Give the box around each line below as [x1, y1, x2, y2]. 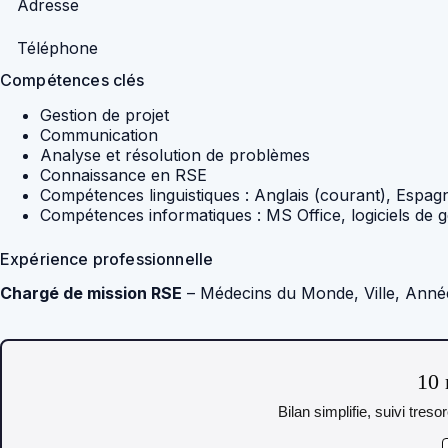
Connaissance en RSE [40, 164, 207, 185]
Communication [40, 124, 158, 145]
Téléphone [17, 37, 98, 58]
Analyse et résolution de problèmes [40, 144, 310, 165]
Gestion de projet [40, 104, 169, 125]
